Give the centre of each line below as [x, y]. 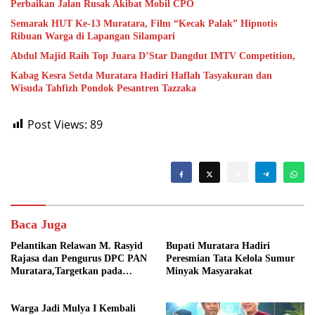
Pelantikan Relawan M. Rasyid [77, 245]
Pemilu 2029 [37, 283]
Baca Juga [39, 224]
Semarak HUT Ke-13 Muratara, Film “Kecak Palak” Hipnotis [144, 23]
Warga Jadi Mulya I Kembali [73, 308]
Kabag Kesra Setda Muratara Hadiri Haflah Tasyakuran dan [141, 75]
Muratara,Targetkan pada [66, 271]
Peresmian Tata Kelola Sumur [230, 258]
